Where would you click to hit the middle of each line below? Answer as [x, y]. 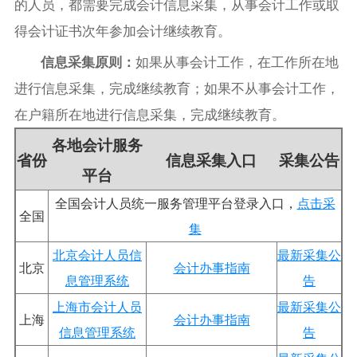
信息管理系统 [97, 331]
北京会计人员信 [97, 254]
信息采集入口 [211, 159]
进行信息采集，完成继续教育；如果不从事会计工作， [177, 87]
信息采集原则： [88, 61]
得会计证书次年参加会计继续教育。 [122, 30]
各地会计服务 [97, 144]
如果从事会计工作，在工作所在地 [237, 61]
